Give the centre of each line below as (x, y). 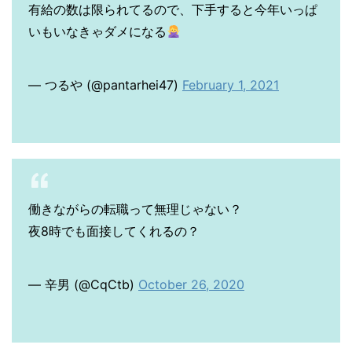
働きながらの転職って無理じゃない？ (135, 209)
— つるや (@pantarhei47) (105, 84)
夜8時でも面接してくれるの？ (114, 231)
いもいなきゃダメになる (97, 31)
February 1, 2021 (231, 84)
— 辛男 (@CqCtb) (83, 284)
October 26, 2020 (191, 284)
